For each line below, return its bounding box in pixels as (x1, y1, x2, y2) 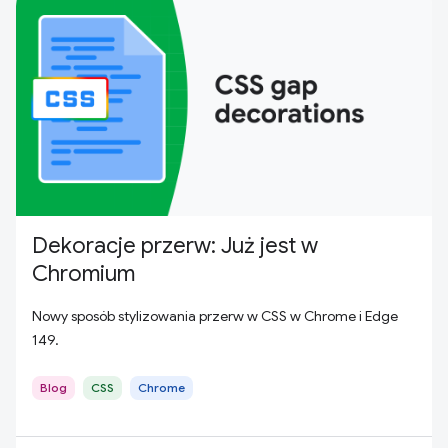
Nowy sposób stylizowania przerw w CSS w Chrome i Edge (32, 307, 398, 325)
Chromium (32, 260, 135, 287)
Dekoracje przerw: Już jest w (32, 232, 318, 259)
